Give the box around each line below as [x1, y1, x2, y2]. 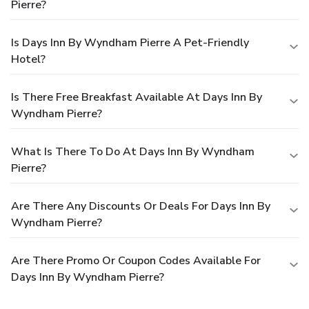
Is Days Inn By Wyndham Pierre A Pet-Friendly [11, 34, 249, 50]
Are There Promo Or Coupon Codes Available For [11, 252, 261, 268]
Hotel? [11, 51, 46, 67]
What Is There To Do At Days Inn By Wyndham [11, 143, 255, 159]
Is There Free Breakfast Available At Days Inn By [11, 89, 262, 105]
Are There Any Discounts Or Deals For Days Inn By [11, 198, 270, 214]
